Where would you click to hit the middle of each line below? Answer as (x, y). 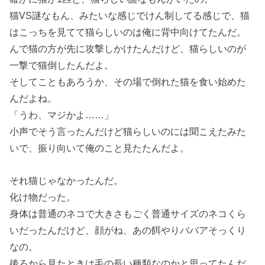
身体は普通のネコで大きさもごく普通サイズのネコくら (128, 213)
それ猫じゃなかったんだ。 (67, 180)
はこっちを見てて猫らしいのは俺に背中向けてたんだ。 (128, 32)
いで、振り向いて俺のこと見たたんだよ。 (100, 148)
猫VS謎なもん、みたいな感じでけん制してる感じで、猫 (130, 16)
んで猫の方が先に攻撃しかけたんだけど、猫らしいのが (128, 49)
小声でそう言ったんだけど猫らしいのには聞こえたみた (128, 132)
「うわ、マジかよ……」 (62, 115)
